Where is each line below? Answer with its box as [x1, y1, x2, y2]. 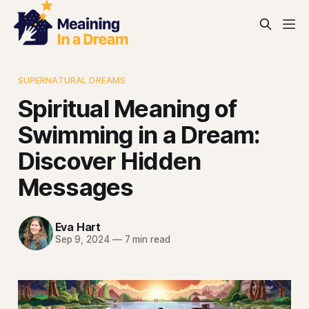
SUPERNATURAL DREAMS [17, 74, 126, 86]
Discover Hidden [17, 146, 201, 175]
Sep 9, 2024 [54, 234, 110, 246]
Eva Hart [54, 220, 101, 235]
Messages [17, 172, 134, 201]
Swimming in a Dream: [17, 119, 261, 149]
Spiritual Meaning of [17, 93, 237, 123]
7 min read [121, 234, 170, 246]
